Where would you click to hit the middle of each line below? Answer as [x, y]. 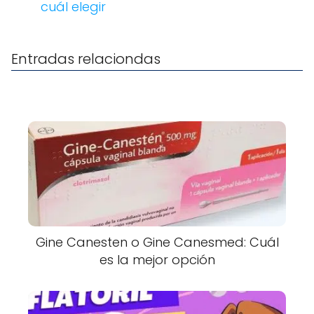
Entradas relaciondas [86, 59]
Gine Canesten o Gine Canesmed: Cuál [157, 243]
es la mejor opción [157, 260]
